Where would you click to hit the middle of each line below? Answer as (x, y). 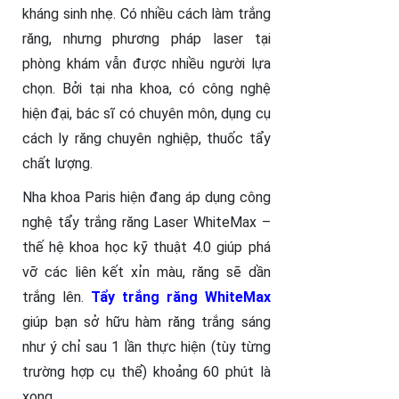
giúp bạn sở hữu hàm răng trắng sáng (147, 322)
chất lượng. (57, 164)
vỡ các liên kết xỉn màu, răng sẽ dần (147, 273)
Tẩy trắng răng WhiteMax (180, 297)
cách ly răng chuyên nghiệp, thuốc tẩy (147, 139)
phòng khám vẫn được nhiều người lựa (147, 64)
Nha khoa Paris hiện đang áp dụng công (147, 198)
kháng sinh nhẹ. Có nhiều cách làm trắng (147, 14)
